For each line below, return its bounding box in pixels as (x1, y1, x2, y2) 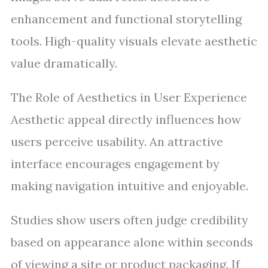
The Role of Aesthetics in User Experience (11, 90, 247, 105)
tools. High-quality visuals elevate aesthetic (11, 33, 257, 48)
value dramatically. (11, 56, 117, 71)
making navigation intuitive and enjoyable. (11, 178, 248, 193)
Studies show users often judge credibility (11, 212, 248, 227)
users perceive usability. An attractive (11, 134, 223, 149)
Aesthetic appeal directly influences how (11, 112, 241, 127)
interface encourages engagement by (11, 156, 220, 171)
